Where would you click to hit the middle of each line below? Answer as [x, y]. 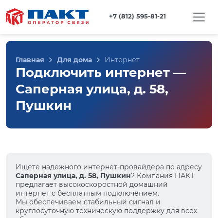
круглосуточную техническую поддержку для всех [106, 211]
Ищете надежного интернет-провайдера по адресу [109, 167]
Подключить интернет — [101, 73]
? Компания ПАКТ [163, 176]
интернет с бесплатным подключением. [87, 193]
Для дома [74, 60]
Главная [30, 60]
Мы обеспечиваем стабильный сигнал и [88, 202]
